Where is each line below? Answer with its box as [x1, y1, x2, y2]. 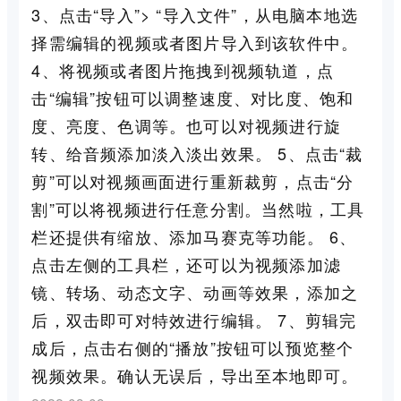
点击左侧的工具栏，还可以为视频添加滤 [31, 252, 341, 276]
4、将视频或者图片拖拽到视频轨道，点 [31, 57, 334, 81]
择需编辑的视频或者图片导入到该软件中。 [31, 30, 359, 54]
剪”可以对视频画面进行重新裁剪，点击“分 [31, 168, 354, 192]
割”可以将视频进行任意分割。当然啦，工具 [31, 196, 365, 220]
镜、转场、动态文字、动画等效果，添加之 [31, 279, 359, 303]
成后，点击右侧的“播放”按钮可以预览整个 [31, 335, 354, 359]
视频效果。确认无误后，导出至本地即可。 [31, 363, 359, 387]
